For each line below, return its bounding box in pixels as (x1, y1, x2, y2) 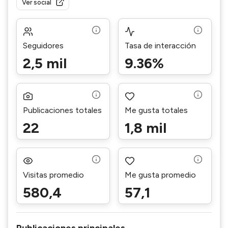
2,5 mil (23, 54, 67, 72)
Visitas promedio (23, 170, 84, 180)
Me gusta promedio (125, 170, 196, 180)
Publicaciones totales (23, 105, 102, 115)
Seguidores (23, 41, 64, 50)
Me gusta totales (125, 105, 188, 115)
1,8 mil (125, 119, 166, 136)
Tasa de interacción (125, 41, 196, 50)
